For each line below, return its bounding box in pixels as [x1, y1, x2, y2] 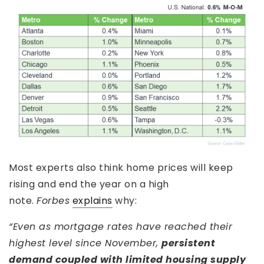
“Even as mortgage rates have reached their [9, 219, 232, 233]
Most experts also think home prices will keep [9, 160, 233, 174]
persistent [161, 236, 215, 250]
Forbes [37, 193, 70, 207]
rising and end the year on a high [9, 177, 169, 191]
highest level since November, [9, 236, 161, 250]
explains [72, 193, 113, 207]
